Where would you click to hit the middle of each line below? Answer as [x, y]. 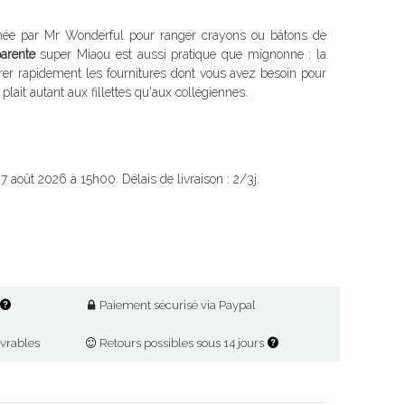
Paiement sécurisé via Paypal [176, 305]
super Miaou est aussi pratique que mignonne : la [181, 54]
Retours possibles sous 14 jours [182, 343]
